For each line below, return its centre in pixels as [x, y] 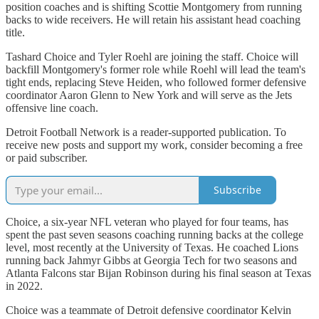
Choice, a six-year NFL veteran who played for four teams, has [147, 221]
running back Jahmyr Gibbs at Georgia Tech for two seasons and [151, 260]
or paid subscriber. [47, 157]
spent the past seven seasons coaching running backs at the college [155, 234]
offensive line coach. [52, 108]
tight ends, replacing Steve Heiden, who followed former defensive [156, 82]
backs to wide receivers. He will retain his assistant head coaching [153, 19]
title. [15, 32]
